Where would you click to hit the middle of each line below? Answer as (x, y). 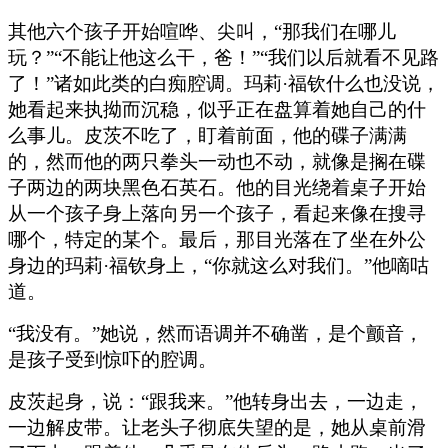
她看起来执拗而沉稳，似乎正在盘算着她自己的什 (217, 109)
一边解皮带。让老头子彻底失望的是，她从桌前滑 (217, 427)
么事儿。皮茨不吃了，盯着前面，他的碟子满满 (207, 135)
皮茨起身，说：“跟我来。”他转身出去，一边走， (215, 401)
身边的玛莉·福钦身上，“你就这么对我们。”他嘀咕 (218, 265)
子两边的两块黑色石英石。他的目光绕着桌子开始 (217, 187)
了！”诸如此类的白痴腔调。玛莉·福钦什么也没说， (224, 83)
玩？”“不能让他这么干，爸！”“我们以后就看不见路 (223, 57)
